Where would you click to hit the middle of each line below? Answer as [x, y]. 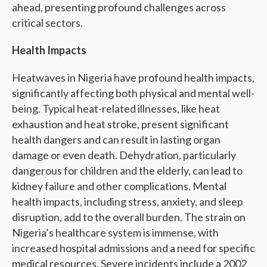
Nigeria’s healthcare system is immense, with [115, 233]
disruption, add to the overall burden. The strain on [129, 217]
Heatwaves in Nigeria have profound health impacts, [133, 78]
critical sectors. [47, 23]
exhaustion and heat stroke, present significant [120, 124]
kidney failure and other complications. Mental [119, 186]
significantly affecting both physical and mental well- [133, 93]
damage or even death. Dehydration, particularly [124, 155]
